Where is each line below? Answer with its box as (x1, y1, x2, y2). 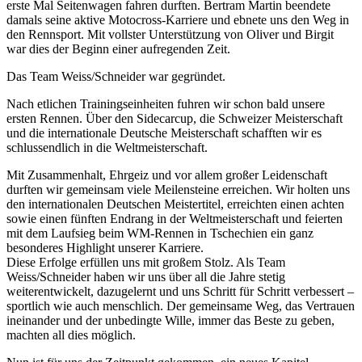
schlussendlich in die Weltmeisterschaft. (6, 140, 208, 154)
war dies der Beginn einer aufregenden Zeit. (6, 41, 234, 56)
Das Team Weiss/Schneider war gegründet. (6, 69, 225, 83)
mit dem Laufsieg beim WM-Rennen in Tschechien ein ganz (6, 225, 314, 240)
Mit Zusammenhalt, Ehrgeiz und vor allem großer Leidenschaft (6, 167, 327, 182)
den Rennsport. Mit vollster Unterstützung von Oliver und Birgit (6, 27, 334, 41)
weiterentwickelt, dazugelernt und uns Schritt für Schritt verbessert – (6, 284, 354, 298)
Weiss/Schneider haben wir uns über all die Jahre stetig (6, 269, 285, 284)
